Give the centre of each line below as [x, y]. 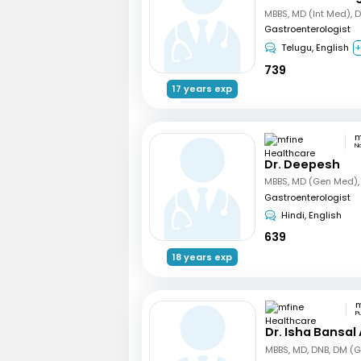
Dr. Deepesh [303, 164]
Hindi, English [311, 215]
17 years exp [202, 89]
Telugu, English [315, 48]
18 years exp [202, 257]
